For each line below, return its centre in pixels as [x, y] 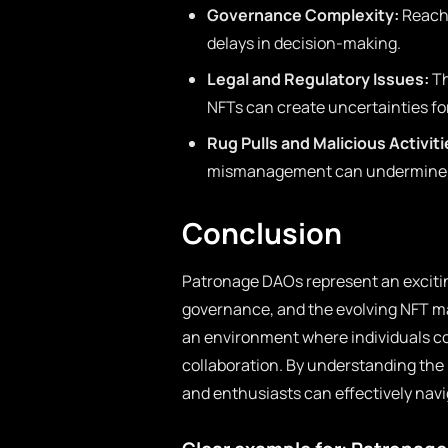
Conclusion [262, 233]
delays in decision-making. [304, 43]
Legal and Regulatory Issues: [318, 79]
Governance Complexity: [303, 15]
